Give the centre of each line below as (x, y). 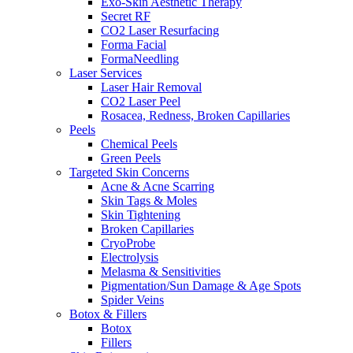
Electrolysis (130, 257)
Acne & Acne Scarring (158, 186)
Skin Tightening (141, 215)
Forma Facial (134, 45)
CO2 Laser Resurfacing (160, 30)
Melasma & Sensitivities (161, 271)
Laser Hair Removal (151, 87)
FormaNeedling (140, 59)
